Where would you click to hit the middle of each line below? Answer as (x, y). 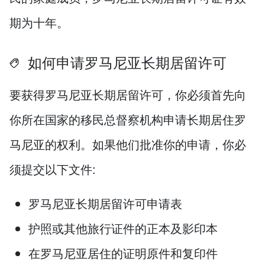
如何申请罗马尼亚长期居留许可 (125, 62)
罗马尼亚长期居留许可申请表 (105, 203)
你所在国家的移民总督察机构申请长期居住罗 (128, 119)
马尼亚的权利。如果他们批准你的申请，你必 (128, 144)
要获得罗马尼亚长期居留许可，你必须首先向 (128, 95)
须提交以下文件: (53, 169)
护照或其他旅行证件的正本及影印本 (123, 228)
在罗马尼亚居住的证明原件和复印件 (123, 253)
